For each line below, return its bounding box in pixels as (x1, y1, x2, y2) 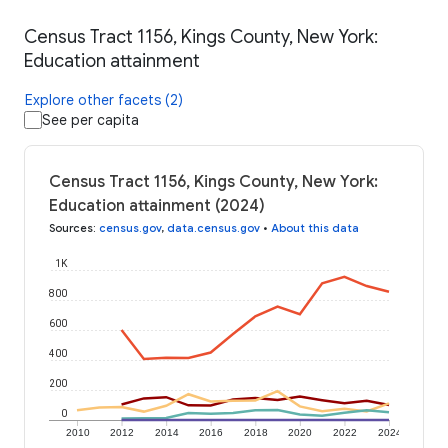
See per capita (42, 111, 139, 130)
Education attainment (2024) (49, 196, 265, 217)
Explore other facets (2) (25, 91, 183, 110)
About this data (271, 221, 359, 236)
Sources (49, 221, 93, 236)
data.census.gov (167, 221, 260, 236)
